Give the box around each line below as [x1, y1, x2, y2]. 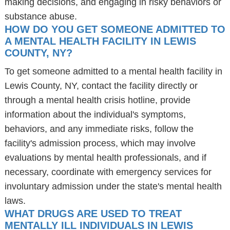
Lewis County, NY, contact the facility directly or [4, 81, 198, 91]
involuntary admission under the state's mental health [4, 181, 222, 191]
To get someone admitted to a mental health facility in [4, 66, 222, 76]
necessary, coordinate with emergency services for [4, 167, 212, 177]
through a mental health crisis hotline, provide [4, 95, 190, 105]
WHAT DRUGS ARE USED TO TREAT [4, 208, 182, 219]
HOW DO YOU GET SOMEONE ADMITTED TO [4, 24, 225, 35]
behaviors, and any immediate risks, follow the [4, 124, 194, 134]
